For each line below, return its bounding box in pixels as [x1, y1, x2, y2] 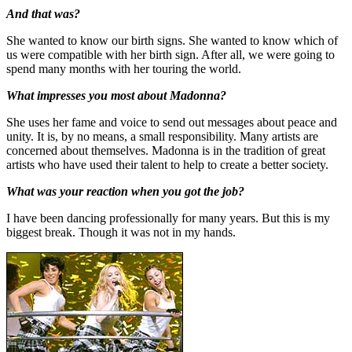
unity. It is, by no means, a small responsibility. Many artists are [6, 129, 318, 143]
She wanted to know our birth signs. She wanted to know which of [6, 33, 338, 47]
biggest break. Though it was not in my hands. [6, 225, 236, 239]
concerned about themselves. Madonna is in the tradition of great [6, 143, 325, 157]
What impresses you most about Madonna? [6, 88, 226, 102]
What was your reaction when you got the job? [6, 184, 244, 198]
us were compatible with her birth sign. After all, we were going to [6, 47, 335, 61]
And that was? [6, 6, 80, 20]
